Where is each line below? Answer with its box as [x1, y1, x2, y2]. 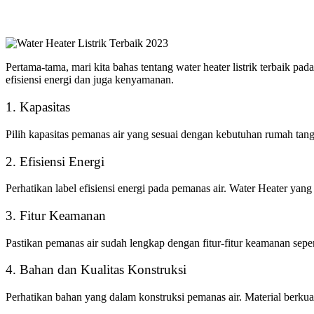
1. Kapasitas [6, 100, 70, 115]
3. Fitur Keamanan [6, 208, 106, 224]
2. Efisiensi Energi [6, 153, 104, 169]
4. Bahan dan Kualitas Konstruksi [6, 262, 186, 278]
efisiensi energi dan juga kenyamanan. [6, 74, 177, 86]
